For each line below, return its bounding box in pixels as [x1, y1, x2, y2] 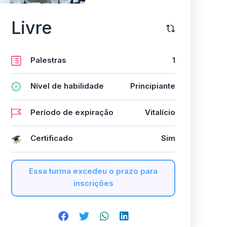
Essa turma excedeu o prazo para [29, 166, 158, 176]
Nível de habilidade [30, 81, 104, 91]
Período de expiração [30, 107, 113, 117]
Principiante [130, 81, 175, 91]
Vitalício [145, 107, 175, 117]
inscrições [73, 178, 113, 188]
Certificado [30, 133, 73, 143]
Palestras [30, 55, 66, 65]
